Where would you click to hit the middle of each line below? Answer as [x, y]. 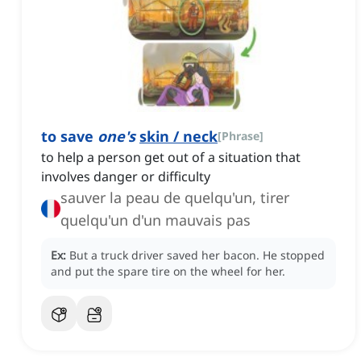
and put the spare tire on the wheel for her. [168, 272]
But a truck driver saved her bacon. [164, 255]
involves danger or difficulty [126, 177]
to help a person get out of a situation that [171, 158]
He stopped [294, 255]
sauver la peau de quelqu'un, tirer [175, 198]
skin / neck [178, 137]
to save [69, 137]
